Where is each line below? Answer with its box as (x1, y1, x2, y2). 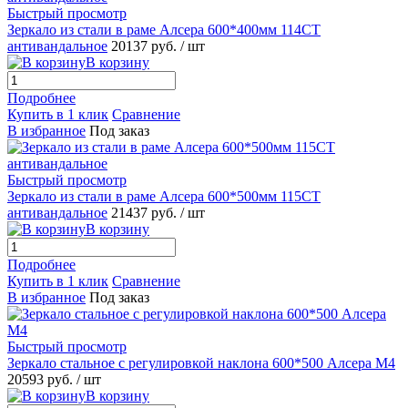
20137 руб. (111, 37, 180, 54)
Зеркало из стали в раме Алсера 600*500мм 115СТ (7, 188, 321, 204)
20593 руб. (7, 371, 76, 387)
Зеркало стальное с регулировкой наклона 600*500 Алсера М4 (7, 354, 395, 371)
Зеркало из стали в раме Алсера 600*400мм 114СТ (7, 21, 321, 37)
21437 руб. (111, 204, 180, 220)
